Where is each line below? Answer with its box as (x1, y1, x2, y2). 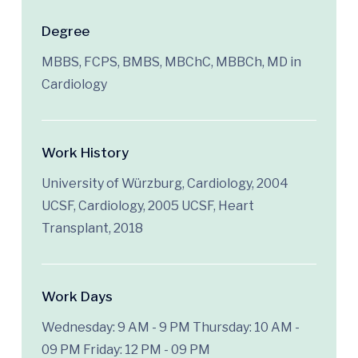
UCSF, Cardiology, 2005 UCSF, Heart (42, 198, 254, 214)
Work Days (42, 288, 113, 305)
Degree (42, 23, 89, 40)
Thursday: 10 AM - (193, 320, 300, 336)
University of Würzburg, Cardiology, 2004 (42, 176, 288, 192)
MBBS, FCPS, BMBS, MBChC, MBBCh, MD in (42, 54, 301, 70)
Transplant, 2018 (42, 221, 143, 237)
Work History (42, 145, 129, 161)
